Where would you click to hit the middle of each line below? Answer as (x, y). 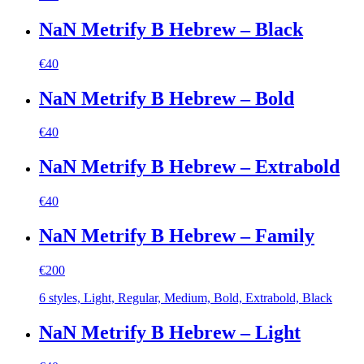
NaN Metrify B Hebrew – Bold (167, 98)
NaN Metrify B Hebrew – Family (177, 236)
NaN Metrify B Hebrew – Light (170, 332)
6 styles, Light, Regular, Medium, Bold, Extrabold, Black (186, 298)
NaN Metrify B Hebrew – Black (171, 29)
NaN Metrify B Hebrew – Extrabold (189, 167)
